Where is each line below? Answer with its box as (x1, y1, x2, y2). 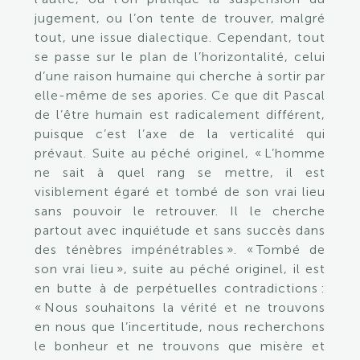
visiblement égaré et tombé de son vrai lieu (34, 184, 326, 199)
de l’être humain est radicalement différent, (34, 107, 326, 122)
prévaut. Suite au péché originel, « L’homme (34, 145, 326, 161)
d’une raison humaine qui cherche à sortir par (34, 68, 326, 84)
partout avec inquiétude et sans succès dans (34, 223, 326, 238)
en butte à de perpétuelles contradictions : (34, 280, 326, 296)
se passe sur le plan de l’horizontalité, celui (34, 49, 326, 64)
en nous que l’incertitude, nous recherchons (34, 319, 326, 334)
